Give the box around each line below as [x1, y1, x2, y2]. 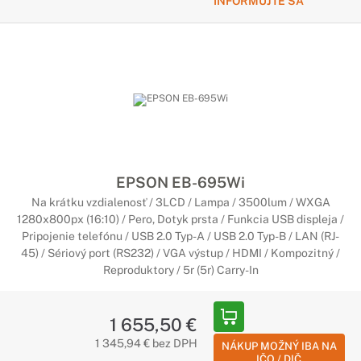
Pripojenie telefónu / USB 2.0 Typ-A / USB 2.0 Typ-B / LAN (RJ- [22, 230, 339, 243]
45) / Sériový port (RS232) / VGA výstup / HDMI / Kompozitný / [21, 247, 340, 259]
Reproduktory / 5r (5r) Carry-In [102, 263, 259, 276]
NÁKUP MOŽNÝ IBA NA [221, 340, 337, 352]
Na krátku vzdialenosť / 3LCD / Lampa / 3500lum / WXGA [31, 196, 330, 209]
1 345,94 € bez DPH [94, 337, 197, 350]
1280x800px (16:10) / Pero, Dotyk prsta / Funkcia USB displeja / [17, 213, 344, 226]
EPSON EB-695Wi [116, 173, 245, 191]
